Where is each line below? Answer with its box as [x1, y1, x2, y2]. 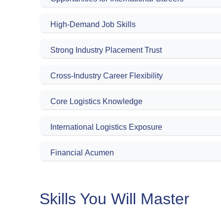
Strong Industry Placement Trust [50, 46, 162, 55]
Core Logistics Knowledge [50, 97, 143, 106]
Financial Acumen [50, 148, 114, 157]
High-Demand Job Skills [50, 20, 136, 29]
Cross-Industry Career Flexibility [50, 72, 163, 80]
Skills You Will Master [39, 190, 189, 208]
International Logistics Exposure [50, 123, 162, 132]
